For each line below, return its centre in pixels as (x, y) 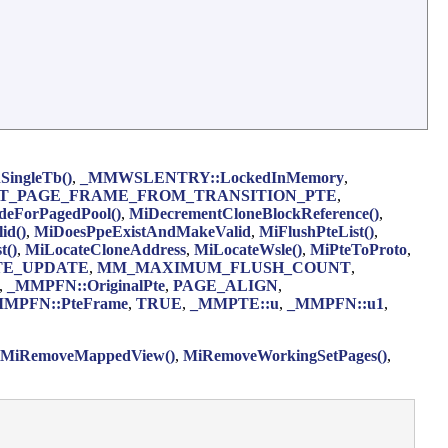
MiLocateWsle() (248, 249)
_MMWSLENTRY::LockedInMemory (212, 177)
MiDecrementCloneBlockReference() (254, 213)
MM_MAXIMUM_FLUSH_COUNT (224, 267)
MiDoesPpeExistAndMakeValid (142, 231)
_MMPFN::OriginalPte (86, 285)
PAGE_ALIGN (225, 285)
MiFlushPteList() (316, 231)
